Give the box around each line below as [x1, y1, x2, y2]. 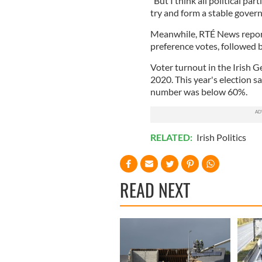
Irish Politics [196, 131, 246, 143]
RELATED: [150, 131, 194, 143]
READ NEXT [120, 176, 190, 203]
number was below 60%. [150, 85, 247, 97]
